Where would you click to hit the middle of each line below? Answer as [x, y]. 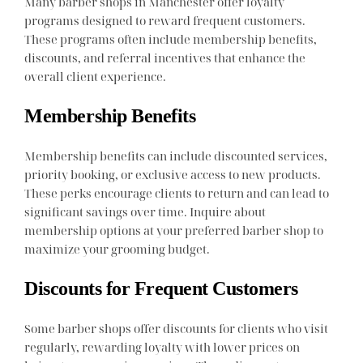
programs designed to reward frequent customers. [165, 21]
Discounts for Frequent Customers [161, 289]
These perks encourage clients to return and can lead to [177, 193]
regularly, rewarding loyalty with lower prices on [162, 347]
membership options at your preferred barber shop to [174, 231]
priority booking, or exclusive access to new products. [173, 175]
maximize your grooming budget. [117, 249]
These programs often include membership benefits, [171, 39]
